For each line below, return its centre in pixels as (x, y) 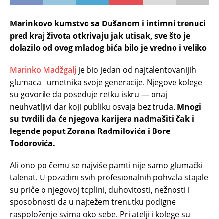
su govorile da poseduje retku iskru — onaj (88, 94)
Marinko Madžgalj (43, 70)
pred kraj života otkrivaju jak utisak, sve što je (100, 35)
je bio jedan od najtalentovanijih (136, 70)
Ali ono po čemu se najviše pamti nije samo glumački (106, 165)
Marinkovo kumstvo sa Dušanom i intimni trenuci (108, 23)
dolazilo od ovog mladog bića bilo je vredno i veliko (108, 48)
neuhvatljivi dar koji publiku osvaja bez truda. (93, 106)
